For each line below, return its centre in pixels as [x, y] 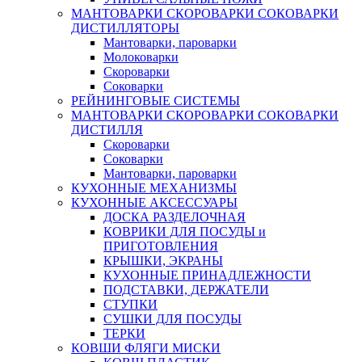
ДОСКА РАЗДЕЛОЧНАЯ [175, 217]
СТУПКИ [130, 305]
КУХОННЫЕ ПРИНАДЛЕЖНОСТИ [207, 276]
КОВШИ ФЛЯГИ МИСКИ [146, 348]
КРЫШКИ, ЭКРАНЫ [163, 261]
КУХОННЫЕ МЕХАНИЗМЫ [154, 188]
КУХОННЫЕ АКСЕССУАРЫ [154, 203]
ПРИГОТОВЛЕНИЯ [161, 246]
